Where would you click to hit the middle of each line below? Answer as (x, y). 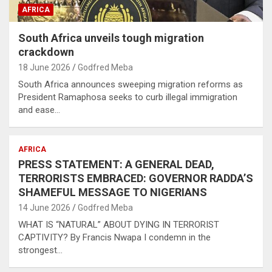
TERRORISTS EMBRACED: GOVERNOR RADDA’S (136, 178)
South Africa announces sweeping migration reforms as (131, 84)
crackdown (46, 52)
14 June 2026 (44, 207)
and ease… (39, 110)
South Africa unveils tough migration (111, 38)
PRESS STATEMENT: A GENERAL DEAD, (116, 164)
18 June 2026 (44, 67)
